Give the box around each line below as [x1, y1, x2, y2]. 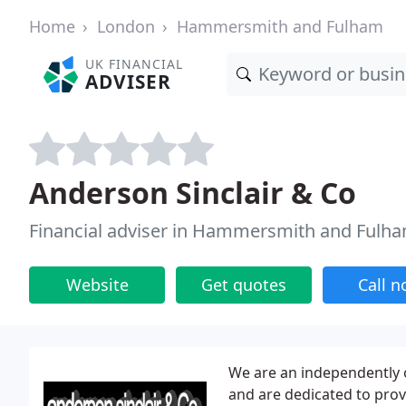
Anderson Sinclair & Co [29, 173, 356, 212]
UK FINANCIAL [85, 55, 184, 72]
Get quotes [201, 274, 286, 295]
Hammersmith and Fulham [177, 15, 383, 37]
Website [65, 274, 129, 295]
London [97, 15, 155, 37]
